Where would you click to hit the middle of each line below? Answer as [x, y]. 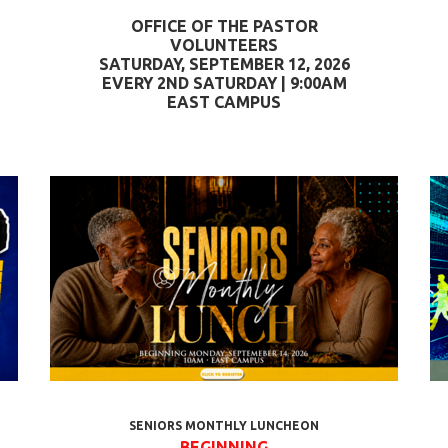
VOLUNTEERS [224, 45]
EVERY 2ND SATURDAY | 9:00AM [224, 83]
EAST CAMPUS [224, 102]
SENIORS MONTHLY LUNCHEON [224, 425]
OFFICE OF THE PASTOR [224, 26]
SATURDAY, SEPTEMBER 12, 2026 [224, 64]
